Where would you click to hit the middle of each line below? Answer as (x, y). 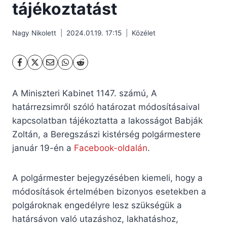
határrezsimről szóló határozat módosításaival (106, 107)
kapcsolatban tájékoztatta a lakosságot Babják (107, 121)
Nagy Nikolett (34, 33)
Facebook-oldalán (111, 148)
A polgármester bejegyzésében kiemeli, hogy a (107, 178)
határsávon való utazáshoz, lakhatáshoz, (95, 219)
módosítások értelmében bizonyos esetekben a (109, 192)
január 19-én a (43, 148)
